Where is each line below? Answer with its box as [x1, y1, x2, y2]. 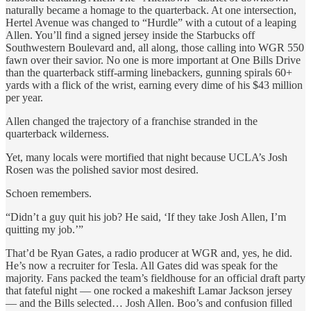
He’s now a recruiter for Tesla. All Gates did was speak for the [6, 259, 278, 271]
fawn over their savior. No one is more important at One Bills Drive [6, 53, 301, 66]
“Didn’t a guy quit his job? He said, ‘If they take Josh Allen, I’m [6, 210, 286, 223]
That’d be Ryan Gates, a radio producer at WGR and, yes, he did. [6, 246, 292, 259]
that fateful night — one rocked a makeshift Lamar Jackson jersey [6, 284, 292, 296]
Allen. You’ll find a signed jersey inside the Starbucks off [6, 28, 255, 41]
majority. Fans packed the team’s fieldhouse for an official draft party [6, 271, 305, 284]
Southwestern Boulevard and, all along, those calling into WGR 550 [6, 41, 304, 53]
